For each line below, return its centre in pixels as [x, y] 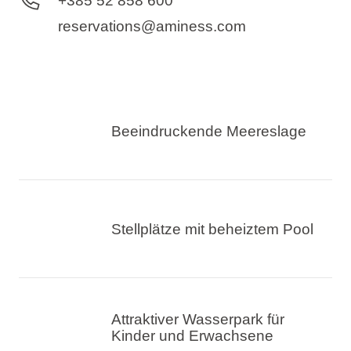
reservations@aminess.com [152, 26]
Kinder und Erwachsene [193, 335]
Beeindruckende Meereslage [209, 131]
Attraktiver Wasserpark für [198, 319]
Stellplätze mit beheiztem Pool [213, 229]
